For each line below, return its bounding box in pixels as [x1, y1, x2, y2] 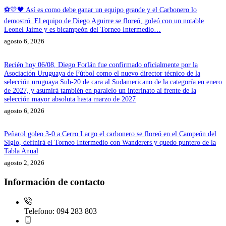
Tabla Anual [4, 147, 38, 155]
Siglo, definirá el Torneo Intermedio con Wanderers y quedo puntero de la [4, 138, 216, 147]
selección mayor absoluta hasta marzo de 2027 [4, 94, 136, 103]
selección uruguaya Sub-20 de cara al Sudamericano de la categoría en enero [4, 77, 222, 86]
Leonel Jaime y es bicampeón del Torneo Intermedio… [4, 25, 161, 33]
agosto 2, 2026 [4, 159, 44, 167]
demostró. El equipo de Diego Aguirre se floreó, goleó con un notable [4, 16, 204, 25]
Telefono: [24, 206, 56, 215]
